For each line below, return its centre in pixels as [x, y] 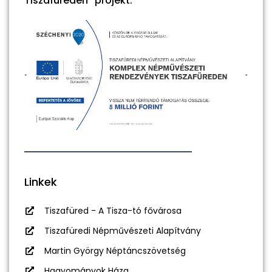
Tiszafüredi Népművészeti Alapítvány [122, 231]
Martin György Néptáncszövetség [115, 251]
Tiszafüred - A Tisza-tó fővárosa [113, 211]
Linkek [41, 182]
